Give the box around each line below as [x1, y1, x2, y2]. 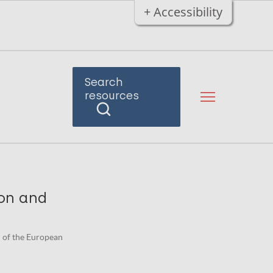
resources [84, 89, 139, 102]
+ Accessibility [143, 4, 222, 20]
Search [84, 76, 123, 89]
